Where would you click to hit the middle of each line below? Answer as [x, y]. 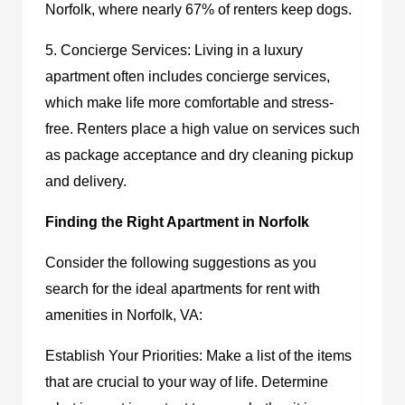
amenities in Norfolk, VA [122, 315]
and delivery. [86, 181]
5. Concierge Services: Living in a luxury [174, 50]
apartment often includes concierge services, [188, 76]
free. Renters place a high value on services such [202, 128]
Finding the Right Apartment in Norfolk [177, 221]
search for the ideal [108, 288]
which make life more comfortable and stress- [189, 102]
